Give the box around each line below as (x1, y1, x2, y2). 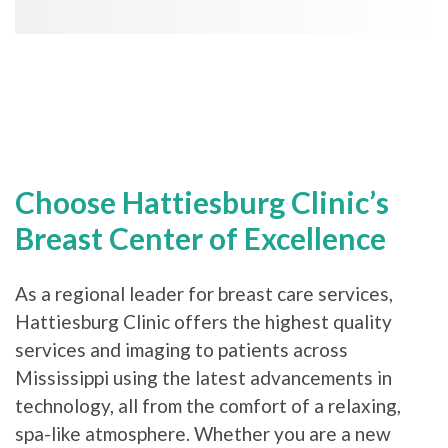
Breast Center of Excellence (15, 219, 386, 256)
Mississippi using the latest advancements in (15, 365, 392, 389)
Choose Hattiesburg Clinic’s (15, 183, 389, 220)
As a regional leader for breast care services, (15, 281, 393, 305)
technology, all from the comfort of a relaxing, (15, 393, 401, 417)
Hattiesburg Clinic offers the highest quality (15, 309, 392, 333)
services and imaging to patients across (15, 337, 348, 361)
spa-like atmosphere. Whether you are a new (15, 421, 391, 445)
